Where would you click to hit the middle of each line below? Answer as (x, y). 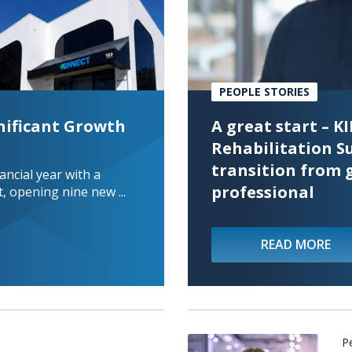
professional (263, 192)
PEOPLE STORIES (264, 92)
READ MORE (296, 244)
